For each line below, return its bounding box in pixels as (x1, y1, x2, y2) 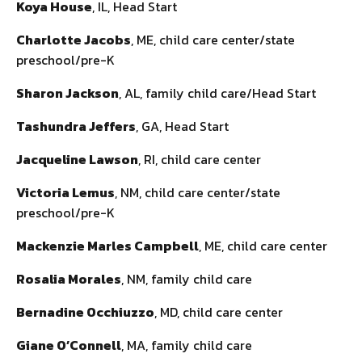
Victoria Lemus (16, 182, 115, 202)
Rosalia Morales (16, 268, 121, 288)
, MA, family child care (121, 335, 252, 355)
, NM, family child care (121, 268, 252, 288)
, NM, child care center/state (115, 182, 280, 202)
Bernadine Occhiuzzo (16, 301, 154, 322)
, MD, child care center (154, 301, 283, 322)
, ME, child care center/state (131, 29, 295, 49)
